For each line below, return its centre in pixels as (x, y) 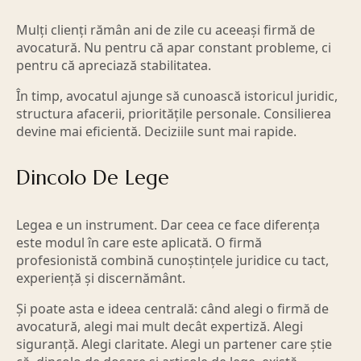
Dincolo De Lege (93, 178)
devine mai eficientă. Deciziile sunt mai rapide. (156, 132)
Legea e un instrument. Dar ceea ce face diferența (168, 224)
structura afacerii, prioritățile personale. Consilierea (174, 114)
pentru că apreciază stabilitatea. (114, 66)
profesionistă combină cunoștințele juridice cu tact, (172, 260)
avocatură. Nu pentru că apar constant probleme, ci (174, 48)
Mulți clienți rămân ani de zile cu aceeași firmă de (166, 30)
